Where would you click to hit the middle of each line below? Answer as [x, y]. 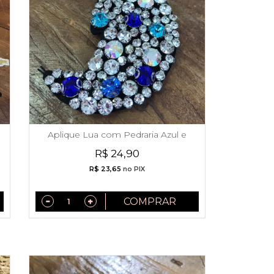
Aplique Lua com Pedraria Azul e [117, 135]
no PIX [133, 169]
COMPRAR [150, 202]
